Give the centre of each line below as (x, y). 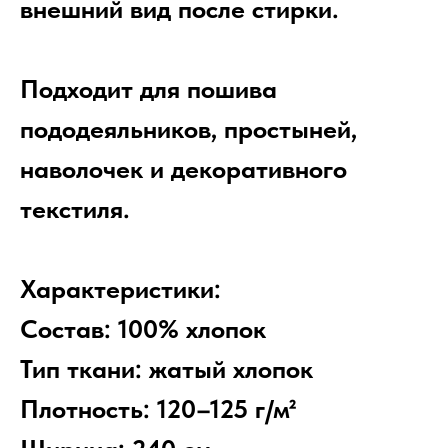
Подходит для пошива (148, 89)
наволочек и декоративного (183, 169)
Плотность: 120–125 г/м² (158, 409)
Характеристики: (120, 289)
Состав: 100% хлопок (143, 329)
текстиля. (75, 209)
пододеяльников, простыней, (188, 129)
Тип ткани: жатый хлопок (166, 369)
